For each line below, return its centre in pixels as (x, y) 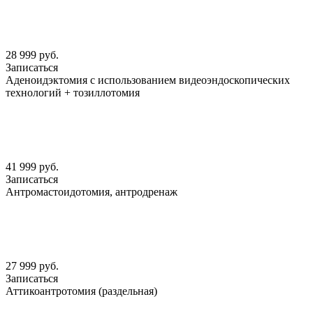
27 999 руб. (32, 265)
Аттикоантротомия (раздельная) (81, 291)
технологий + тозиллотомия (73, 92)
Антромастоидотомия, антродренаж (92, 191)
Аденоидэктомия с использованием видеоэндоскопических (148, 80)
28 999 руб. (32, 54)
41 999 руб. (32, 166)
